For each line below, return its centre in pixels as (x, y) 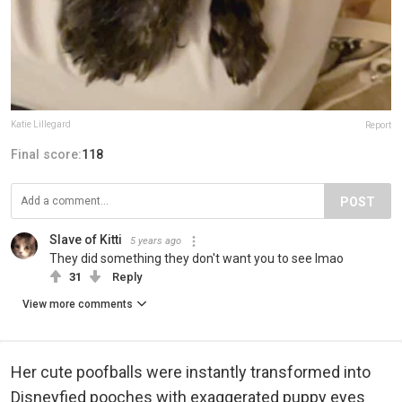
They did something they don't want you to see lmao (197, 259)
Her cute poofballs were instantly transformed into (191, 372)
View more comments (78, 305)
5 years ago (156, 241)
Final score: (46, 155)
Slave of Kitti (86, 240)
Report (378, 126)
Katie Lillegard (41, 125)
